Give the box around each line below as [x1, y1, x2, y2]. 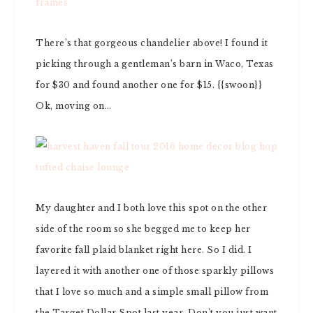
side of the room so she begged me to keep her [36, 224, 251, 234]
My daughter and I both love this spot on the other [36, 203, 267, 213]
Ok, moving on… [36, 101, 111, 111]
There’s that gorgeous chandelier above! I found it [36, 38, 268, 48]
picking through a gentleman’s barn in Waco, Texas [36, 59, 274, 69]
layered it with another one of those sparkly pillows [36, 265, 274, 276]
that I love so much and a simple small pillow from [36, 286, 268, 297]
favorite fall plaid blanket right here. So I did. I [36, 245, 252, 255]
